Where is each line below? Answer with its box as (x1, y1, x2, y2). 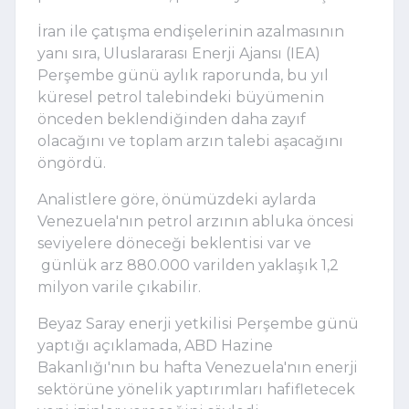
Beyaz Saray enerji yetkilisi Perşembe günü (37, 314, 359, 332)
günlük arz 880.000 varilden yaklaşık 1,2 (37, 256, 339, 274)
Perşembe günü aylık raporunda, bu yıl (37, 66, 329, 84)
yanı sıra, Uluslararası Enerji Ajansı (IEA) (37, 44, 320, 62)
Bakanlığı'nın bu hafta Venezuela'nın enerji (37, 358, 358, 376)
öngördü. (37, 153, 106, 172)
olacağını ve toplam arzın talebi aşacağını (37, 131, 343, 150)
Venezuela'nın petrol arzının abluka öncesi (37, 212, 354, 230)
